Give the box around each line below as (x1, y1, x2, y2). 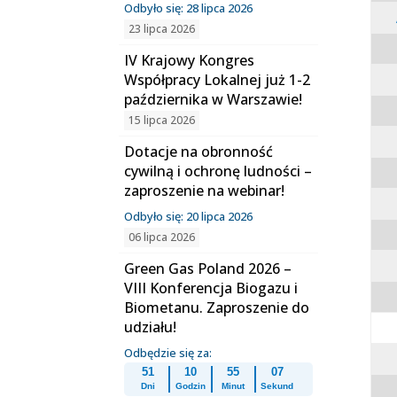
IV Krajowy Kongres (124, 51, 255, 70)
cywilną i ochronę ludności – (124, 161, 313, 181)
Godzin (175, 381, 206, 391)
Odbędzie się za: (124, 345, 213, 361)
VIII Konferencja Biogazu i (124, 278, 299, 298)
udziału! (124, 317, 177, 337)
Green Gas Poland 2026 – (124, 259, 292, 278)
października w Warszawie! (124, 90, 303, 109)
